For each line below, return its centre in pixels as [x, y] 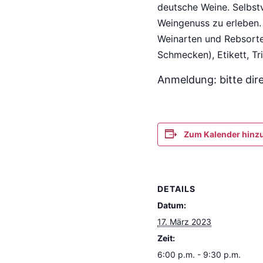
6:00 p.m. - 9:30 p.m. [199, 254]
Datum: [172, 205]
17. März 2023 [185, 221]
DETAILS [177, 188]
